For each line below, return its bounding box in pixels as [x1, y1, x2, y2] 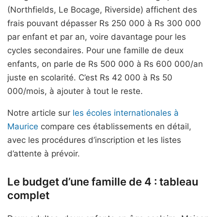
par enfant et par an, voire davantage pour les [7, 32, 186, 42]
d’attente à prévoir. [7, 149, 80, 158]
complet [7, 189, 49, 201]
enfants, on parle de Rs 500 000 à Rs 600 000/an [7, 59, 203, 69]
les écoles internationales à [73, 108, 179, 118]
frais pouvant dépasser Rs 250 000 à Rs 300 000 [7, 18, 201, 28]
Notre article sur [7, 108, 73, 118]
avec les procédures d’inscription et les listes [7, 135, 181, 145]
